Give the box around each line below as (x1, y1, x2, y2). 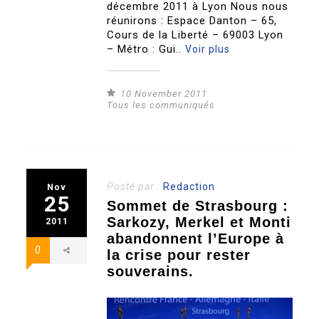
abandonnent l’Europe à (107, 231, 285, 247)
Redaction (163, 181, 216, 193)
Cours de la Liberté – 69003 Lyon (107, 28, 284, 42)
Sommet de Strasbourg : (107, 198, 289, 214)
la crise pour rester (107, 247, 251, 263)
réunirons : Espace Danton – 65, (107, 14, 278, 28)
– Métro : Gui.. (107, 43, 186, 56)
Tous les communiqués (107, 100, 216, 111)
